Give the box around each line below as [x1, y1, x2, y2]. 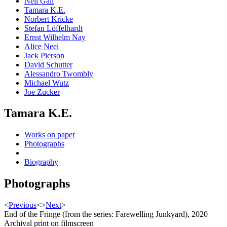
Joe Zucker [24, 87, 60, 96]
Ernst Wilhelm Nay [24, 32, 86, 42]
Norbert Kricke [24, 14, 73, 23]
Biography [24, 158, 58, 167]
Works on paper [24, 130, 75, 139]
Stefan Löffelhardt [24, 23, 83, 32]
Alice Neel [24, 42, 59, 51]
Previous [9, 201, 36, 210]
